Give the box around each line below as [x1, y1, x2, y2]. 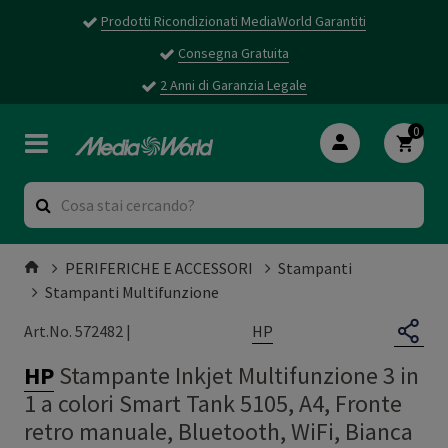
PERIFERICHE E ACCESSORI [65, 257, 253, 278]
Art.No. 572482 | [24, 321, 131, 342]
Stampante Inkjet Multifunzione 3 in [59, 359, 419, 391]
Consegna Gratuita [178, 44, 289, 62]
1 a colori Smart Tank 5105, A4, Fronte [24, 387, 402, 419]
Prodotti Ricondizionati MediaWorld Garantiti [101, 12, 366, 30]
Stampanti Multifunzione [45, 281, 219, 302]
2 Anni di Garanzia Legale [160, 76, 307, 94]
